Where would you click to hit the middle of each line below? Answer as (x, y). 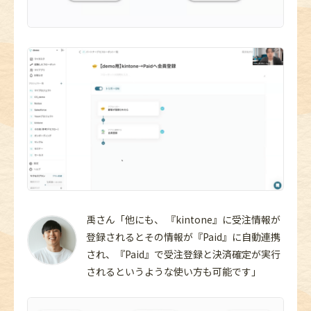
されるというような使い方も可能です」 (174, 272)
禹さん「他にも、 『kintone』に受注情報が (183, 220)
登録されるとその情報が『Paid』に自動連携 (183, 237)
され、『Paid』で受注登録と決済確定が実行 (183, 254)
